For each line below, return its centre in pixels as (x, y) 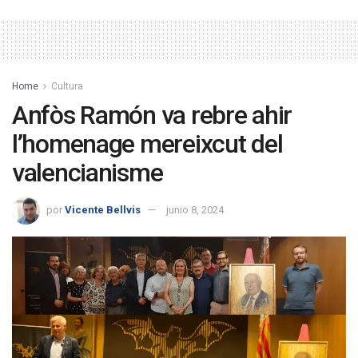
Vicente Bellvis (103, 210)
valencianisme (88, 172)
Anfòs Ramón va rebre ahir (152, 115)
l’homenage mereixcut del (147, 143)
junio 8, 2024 (195, 210)
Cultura (67, 86)
